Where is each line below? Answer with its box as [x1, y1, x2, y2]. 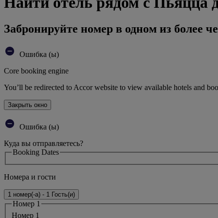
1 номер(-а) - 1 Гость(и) [8, 191, 75, 199]
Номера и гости [4, 173, 56, 182]
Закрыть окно [8, 101, 47, 109]
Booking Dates [13, 147, 59, 156]
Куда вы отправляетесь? [4, 139, 83, 147]
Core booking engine [4, 66, 69, 75]
